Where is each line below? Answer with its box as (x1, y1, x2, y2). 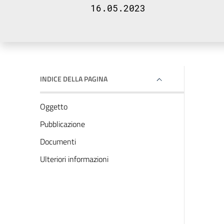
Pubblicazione (40, 118, 85, 130)
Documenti (40, 135, 76, 147)
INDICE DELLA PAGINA (40, 73, 107, 84)
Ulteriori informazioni (40, 153, 108, 165)
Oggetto (40, 100, 67, 112)
